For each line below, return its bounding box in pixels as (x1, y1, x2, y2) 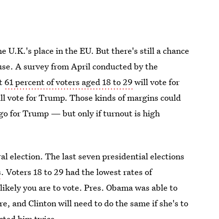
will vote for (132, 76, 180, 88)
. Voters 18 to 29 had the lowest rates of (1, 166, 153, 177)
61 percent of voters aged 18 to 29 (4, 76, 133, 88)
